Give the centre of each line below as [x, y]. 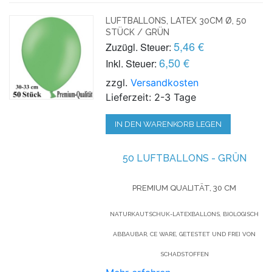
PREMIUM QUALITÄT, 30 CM [185, 188]
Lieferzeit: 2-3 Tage [151, 97]
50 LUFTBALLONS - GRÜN [184, 158]
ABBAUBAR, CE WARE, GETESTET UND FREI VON [185, 234]
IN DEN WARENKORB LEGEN [168, 124]
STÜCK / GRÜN [138, 32]
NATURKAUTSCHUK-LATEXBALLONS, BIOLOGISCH [185, 214]
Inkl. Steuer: [131, 63]
